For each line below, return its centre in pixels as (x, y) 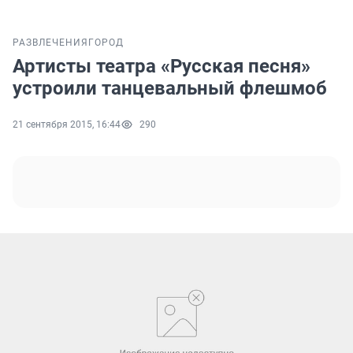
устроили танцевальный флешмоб (170, 89)
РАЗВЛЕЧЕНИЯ (50, 43)
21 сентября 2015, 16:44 (67, 125)
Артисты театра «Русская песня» (162, 67)
